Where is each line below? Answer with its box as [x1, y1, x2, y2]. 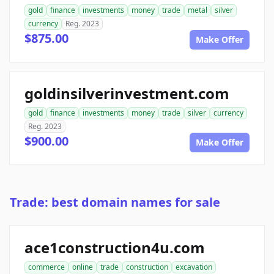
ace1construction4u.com [24, 237, 205, 258]
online [72, 262, 93, 273]
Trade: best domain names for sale [10, 194, 220, 211]
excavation [176, 262, 212, 273]
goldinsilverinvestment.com [24, 83, 229, 104]
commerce [28, 262, 65, 273]
